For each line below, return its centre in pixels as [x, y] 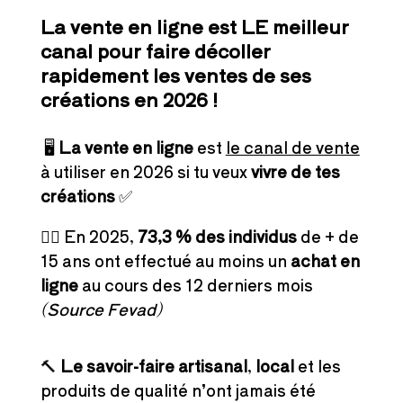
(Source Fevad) [101, 309]
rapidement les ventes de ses [175, 75]
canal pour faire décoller [155, 51]
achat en [325, 260]
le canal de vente [292, 147]
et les [317, 366]
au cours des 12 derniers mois [195, 285]
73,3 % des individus [217, 236]
